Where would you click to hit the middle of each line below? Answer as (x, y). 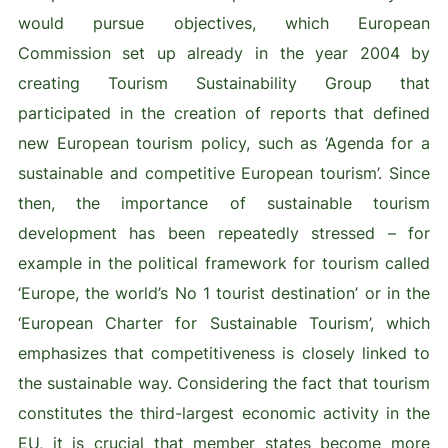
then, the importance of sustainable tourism (224, 203)
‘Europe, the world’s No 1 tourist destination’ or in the (224, 293)
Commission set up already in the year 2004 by (224, 53)
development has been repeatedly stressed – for (224, 233)
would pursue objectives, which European (224, 23)
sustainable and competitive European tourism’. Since (224, 173)
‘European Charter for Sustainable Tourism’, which (224, 323)
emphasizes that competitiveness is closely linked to (224, 353)
